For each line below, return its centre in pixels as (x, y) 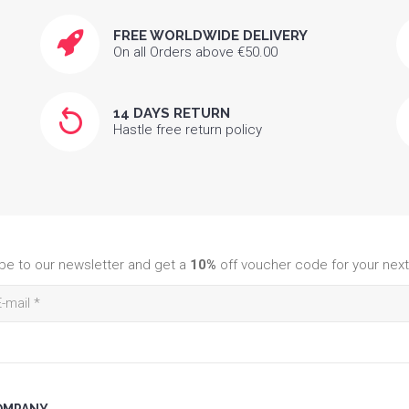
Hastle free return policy (188, 129)
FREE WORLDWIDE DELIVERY (210, 35)
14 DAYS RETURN (172, 113)
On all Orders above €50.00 (195, 52)
